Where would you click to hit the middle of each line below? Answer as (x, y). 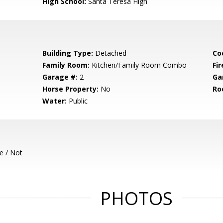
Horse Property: (71, 89)
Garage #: (60, 77)
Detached (110, 53)
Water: (55, 101)
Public (77, 101)
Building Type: (68, 53)
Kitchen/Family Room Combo (138, 65)
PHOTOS (136, 198)
